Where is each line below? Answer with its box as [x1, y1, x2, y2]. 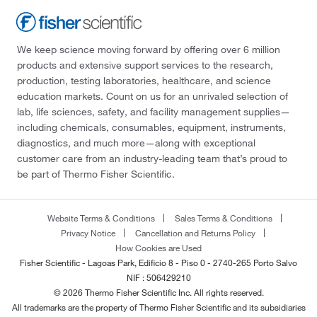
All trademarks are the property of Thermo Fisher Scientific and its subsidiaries [11, 301, 306, 313]
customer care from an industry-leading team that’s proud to [17, 151, 287, 165]
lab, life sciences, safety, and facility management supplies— [17, 105, 290, 118]
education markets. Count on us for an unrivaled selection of [17, 89, 288, 103]
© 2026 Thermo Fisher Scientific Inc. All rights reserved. [53, 286, 264, 298]
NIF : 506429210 [126, 271, 191, 283]
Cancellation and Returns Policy [135, 226, 255, 238]
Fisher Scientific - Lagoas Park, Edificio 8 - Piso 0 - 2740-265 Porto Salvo [20, 256, 297, 268]
